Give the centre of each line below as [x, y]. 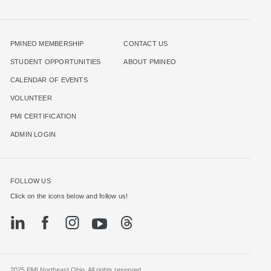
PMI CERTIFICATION [44, 116]
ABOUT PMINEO [150, 61]
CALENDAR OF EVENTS [49, 80]
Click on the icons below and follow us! [69, 196]
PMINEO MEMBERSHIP [47, 43]
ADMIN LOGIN [33, 134]
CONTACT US [146, 43]
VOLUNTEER [31, 98]
